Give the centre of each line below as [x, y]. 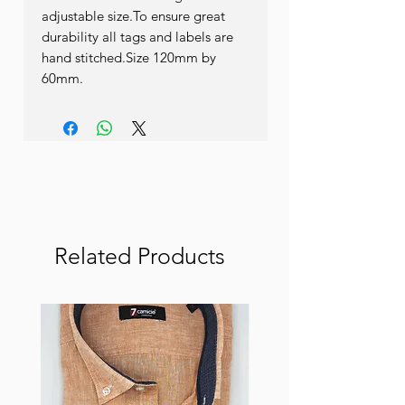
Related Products [140, 255]
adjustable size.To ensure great [133, 15]
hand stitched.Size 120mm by [129, 57]
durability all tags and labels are [137, 36]
